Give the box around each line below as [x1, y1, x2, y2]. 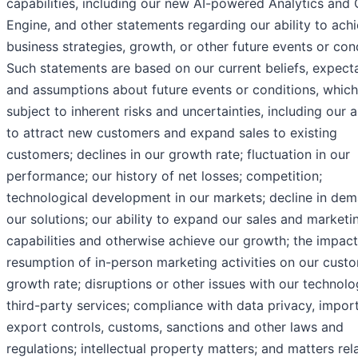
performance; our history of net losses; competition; [6, 168, 322, 185]
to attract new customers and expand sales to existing [6, 125, 337, 141]
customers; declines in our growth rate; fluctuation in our [6, 146, 350, 163]
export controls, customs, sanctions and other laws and [6, 319, 344, 336]
